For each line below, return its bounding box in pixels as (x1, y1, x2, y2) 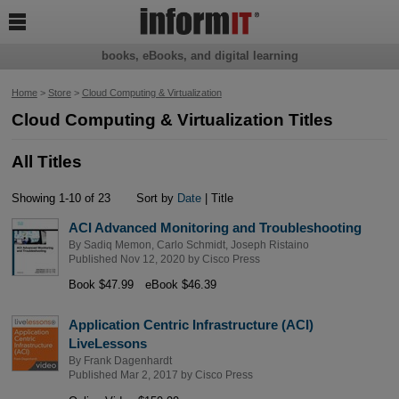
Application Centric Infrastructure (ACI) (68, 316, 313, 332)
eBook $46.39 (144, 278, 216, 292)
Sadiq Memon (83, 239, 151, 250)
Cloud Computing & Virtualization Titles (11, 110, 333, 130)
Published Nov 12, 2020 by (68, 253, 202, 265)
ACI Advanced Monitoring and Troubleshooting (68, 219, 362, 235)
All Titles (11, 151, 82, 171)
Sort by (133, 191, 178, 205)
